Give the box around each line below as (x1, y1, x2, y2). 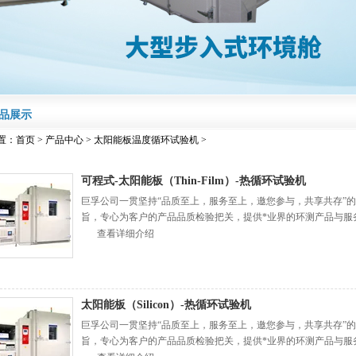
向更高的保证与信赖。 (81, 227, 177, 238)
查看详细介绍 (97, 228, 155, 239)
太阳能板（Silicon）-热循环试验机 (81, 299, 252, 311)
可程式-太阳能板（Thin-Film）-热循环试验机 (81, 175, 307, 187)
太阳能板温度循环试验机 (94, 134, 199, 145)
